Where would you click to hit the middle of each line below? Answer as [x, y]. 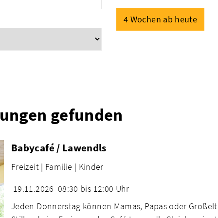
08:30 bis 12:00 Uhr [93, 189]
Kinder [91, 167]
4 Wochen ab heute [161, 19]
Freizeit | [27, 167]
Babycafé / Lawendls [59, 147]
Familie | [61, 167]
